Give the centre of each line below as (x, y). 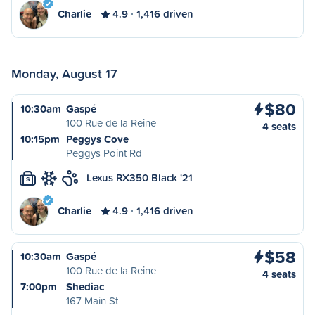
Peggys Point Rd (104, 153)
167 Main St (92, 301)
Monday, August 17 (64, 73)
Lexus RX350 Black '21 (140, 178)
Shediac (85, 287)
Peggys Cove (97, 139)
